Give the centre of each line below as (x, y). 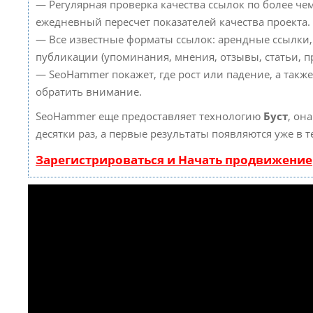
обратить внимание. (89, 92)
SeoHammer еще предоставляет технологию (150, 116)
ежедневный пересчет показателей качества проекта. (173, 22)
